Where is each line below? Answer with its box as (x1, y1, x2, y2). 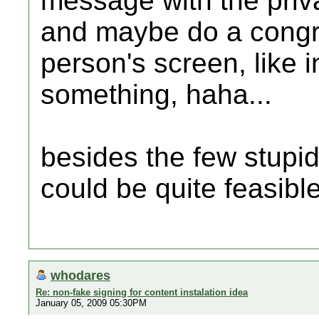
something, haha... (41, 79, 272, 110)
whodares (51, 268, 110, 283)
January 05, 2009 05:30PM (36, 298, 147, 308)
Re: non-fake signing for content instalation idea (36, 287, 248, 298)
